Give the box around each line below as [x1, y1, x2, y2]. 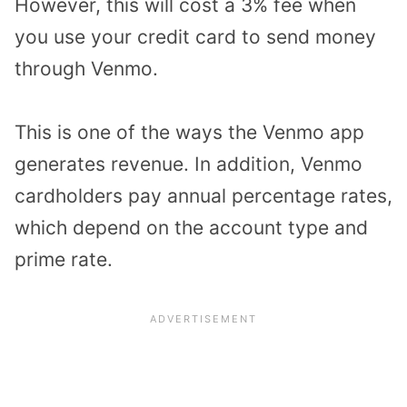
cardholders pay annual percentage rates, [15, 184, 392, 208]
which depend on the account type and [15, 216, 368, 240]
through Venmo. [15, 56, 158, 80]
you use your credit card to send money [15, 25, 376, 48]
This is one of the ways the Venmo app [15, 121, 364, 144]
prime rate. [15, 248, 113, 272]
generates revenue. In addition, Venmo [15, 153, 362, 176]
